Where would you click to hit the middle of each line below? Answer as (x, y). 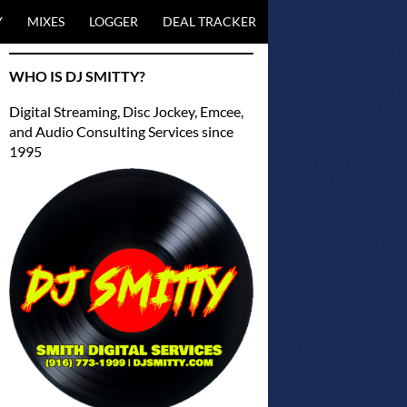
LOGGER (114, 21)
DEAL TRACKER (209, 21)
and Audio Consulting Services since (121, 131)
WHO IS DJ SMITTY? (77, 76)
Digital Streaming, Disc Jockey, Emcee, (126, 111)
